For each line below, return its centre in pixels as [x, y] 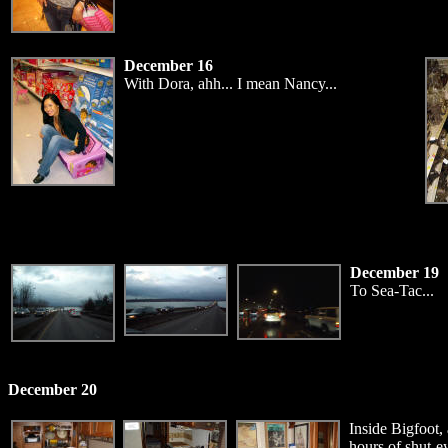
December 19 [394, 272]
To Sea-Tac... [392, 290]
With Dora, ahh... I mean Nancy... [230, 83]
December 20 [52, 389]
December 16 [168, 65]
